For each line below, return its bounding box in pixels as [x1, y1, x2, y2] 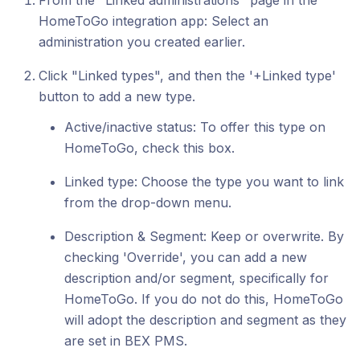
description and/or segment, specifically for [64, 270, 329, 286]
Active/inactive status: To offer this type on [64, 119, 325, 135]
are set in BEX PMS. [64, 333, 187, 349]
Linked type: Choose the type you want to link [64, 174, 344, 190]
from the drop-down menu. [64, 194, 231, 211]
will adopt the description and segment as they [64, 312, 346, 328]
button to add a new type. [39, 88, 195, 104]
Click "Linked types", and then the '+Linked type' [39, 67, 336, 84]
